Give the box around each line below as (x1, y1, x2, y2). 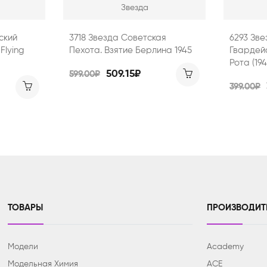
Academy (207, 242, 244, 251)
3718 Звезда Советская (69, 33, 166, 42)
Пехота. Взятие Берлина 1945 (69, 45, 192, 55)
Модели (8, 242, 39, 251)
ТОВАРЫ (8, 203, 44, 212)
